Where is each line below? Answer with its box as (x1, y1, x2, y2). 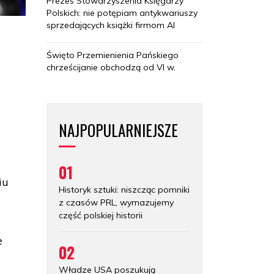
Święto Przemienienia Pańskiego (46, 49, 179, 61)
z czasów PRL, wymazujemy (59, 196, 174, 208)
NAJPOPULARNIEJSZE (59, 118, 178, 141)
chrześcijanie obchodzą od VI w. (46, 61, 176, 73)
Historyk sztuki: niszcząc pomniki (59, 183, 190, 195)
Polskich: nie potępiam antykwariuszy (46, 7, 198, 18)
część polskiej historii (59, 209, 143, 221)
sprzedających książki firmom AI (46, 19, 175, 31)
